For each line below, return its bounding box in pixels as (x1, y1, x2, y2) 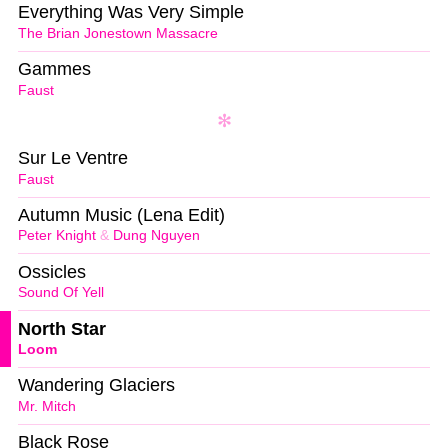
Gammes (18, 59, 91, 80)
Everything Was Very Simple (18, 2, 244, 23)
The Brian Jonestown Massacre (18, 25, 218, 41)
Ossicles (18, 261, 86, 282)
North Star (18, 318, 106, 339)
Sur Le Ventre (18, 147, 128, 168)
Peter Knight (18, 228, 96, 244)
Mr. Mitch (18, 399, 76, 415)
